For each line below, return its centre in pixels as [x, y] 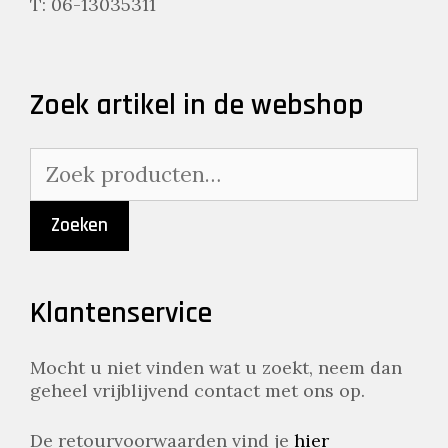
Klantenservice [121, 313]
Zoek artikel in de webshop [197, 105]
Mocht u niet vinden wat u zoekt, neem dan [216, 368]
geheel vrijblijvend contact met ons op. [197, 391]
